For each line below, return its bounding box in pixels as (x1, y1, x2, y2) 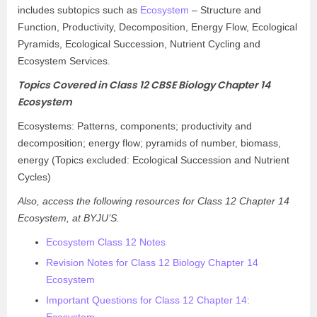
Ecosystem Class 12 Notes (46, 236, 166, 248)
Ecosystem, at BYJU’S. (18, 212, 120, 224)
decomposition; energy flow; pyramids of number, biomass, (18, 137, 281, 149)
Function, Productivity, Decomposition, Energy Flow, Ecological (18, 21, 297, 33)
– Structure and (189, 4, 261, 16)
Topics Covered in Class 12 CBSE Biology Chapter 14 (18, 78, 270, 92)
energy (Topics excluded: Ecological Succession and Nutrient (18, 154, 289, 166)
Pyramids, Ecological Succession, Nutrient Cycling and (18, 38, 260, 50)
